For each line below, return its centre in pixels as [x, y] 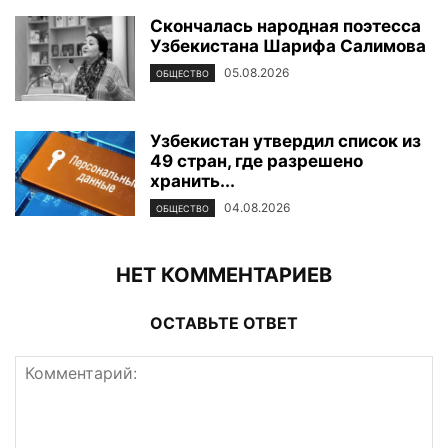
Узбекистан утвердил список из [285, 141]
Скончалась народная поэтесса [285, 26]
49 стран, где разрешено [256, 161]
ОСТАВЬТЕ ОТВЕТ [224, 323]
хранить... [192, 181]
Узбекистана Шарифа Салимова [288, 46]
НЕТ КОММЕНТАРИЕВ [224, 275]
